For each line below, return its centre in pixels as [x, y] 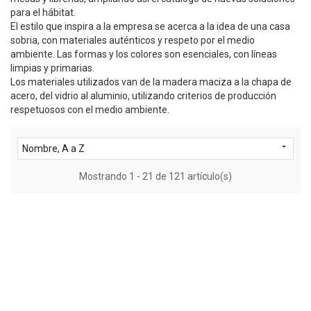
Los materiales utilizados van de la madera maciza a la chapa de [151, 82]
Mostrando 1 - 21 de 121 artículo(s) [155, 176]
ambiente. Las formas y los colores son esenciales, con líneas [144, 54]
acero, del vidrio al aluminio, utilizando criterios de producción [143, 96]
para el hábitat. [43, 12]
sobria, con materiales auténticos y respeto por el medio [133, 40]
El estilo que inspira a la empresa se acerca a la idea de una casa [150, 26]
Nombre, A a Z [54, 149]
